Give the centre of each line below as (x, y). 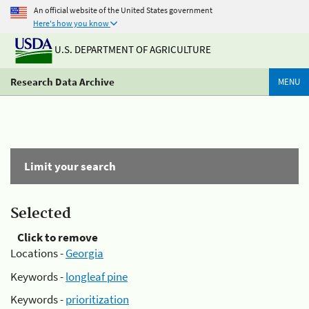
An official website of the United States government (123, 10)
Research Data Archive (62, 82)
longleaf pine (97, 276)
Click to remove (58, 237)
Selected (41, 214)
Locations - (38, 253)
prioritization (97, 299)
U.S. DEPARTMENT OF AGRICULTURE (132, 50)
